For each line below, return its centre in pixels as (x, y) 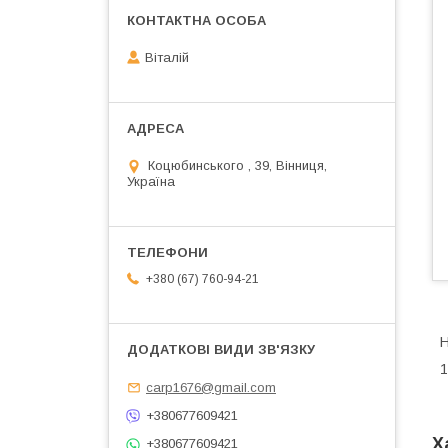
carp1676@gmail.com (211, 387)
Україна (151, 182)
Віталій (167, 58)
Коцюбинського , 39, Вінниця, (237, 166)
